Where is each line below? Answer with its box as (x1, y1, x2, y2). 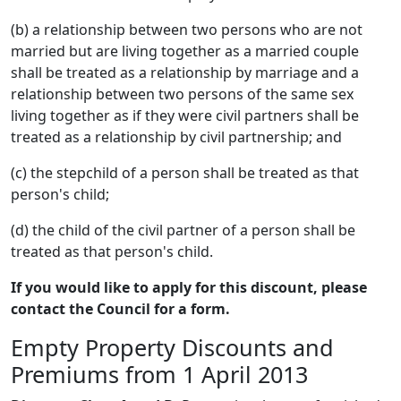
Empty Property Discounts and (11, 332, 334, 363)
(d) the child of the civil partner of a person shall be (11, 220, 355, 240)
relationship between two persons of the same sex (11, 84, 354, 104)
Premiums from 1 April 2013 (11, 359, 308, 389)
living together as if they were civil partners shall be (11, 106, 359, 125)
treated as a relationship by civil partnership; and (11, 127, 342, 147)
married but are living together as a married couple (11, 41, 359, 61)
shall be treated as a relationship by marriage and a (11, 63, 359, 82)
